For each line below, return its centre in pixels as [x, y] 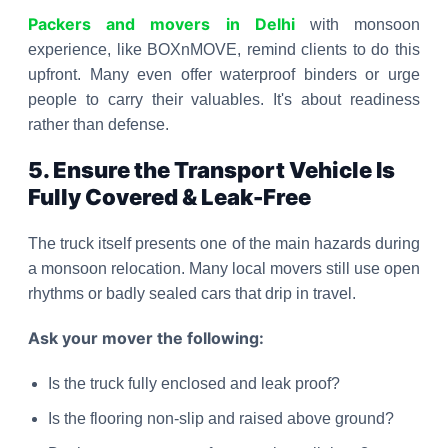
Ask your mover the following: [146, 338]
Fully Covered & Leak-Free [169, 197]
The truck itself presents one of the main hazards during [224, 243]
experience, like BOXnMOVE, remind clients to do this [224, 49]
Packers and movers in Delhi [161, 24]
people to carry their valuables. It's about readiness [224, 99]
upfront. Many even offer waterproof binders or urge [224, 74]
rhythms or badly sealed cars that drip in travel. [192, 293]
